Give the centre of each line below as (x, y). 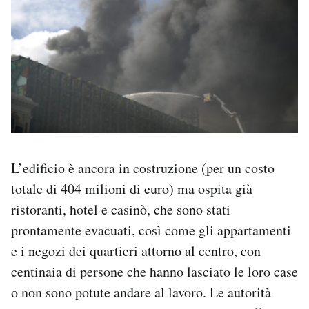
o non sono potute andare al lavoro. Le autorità (141, 292)
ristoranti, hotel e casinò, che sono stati (121, 210)
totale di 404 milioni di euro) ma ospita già (132, 189)
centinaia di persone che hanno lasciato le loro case (154, 272)
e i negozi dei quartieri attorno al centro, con (136, 251)
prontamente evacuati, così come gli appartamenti (151, 230)
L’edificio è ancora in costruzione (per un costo (143, 168)
